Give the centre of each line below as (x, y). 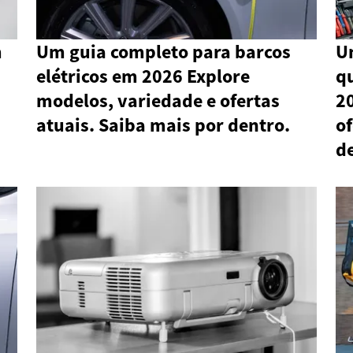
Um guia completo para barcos (163, 52)
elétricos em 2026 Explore (143, 76)
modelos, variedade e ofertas (158, 101)
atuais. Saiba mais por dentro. (163, 125)
